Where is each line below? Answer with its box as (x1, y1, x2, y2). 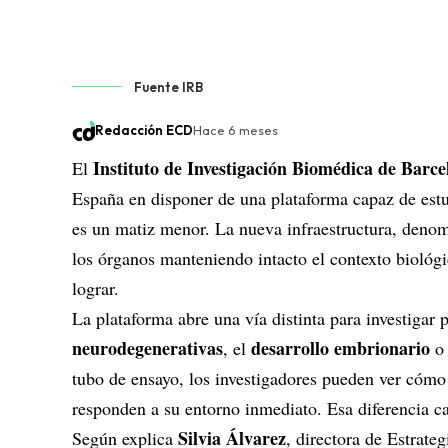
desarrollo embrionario (251, 335, 430, 361)
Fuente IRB (134, 79, 203, 95)
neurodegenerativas (72, 335, 223, 361)
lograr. (72, 276, 119, 300)
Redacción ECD (94, 122, 193, 139)
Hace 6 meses (192, 122, 278, 139)
